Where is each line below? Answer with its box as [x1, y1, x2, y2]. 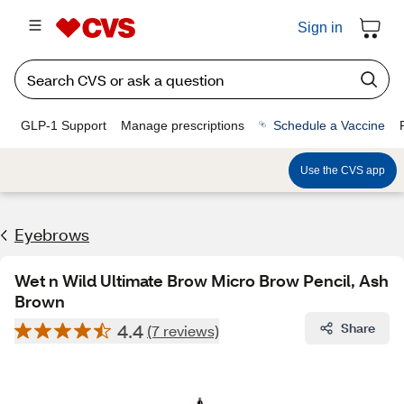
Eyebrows [14, 224, 89, 245]
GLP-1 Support [21, 117, 106, 133]
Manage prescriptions [121, 117, 244, 133]
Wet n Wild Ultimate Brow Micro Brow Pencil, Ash [14, 270, 389, 291]
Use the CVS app [300, 163, 385, 177]
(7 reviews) [147, 321, 219, 340]
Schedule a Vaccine [273, 117, 385, 133]
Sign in [298, 20, 343, 35]
